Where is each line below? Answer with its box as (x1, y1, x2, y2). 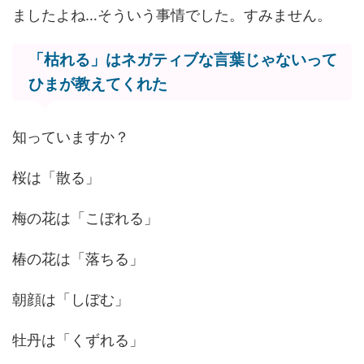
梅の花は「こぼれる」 (12, 210, 158, 227)
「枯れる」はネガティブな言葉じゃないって (28, 50, 337, 70)
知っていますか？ (12, 128, 129, 146)
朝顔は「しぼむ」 (12, 291, 129, 309)
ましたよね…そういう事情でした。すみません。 (12, 6, 331, 24)
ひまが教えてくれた (28, 75, 167, 94)
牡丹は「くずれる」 (12, 331, 144, 349)
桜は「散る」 (12, 169, 100, 187)
